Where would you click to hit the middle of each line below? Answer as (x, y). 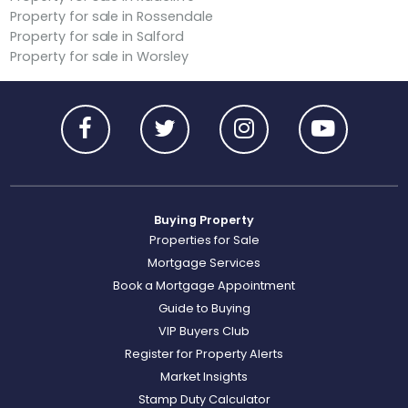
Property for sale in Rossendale (112, 17)
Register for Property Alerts (204, 353)
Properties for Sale (204, 240)
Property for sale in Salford (97, 37)
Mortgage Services (204, 262)
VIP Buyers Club (204, 331)
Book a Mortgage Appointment (204, 285)
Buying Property (204, 219)
